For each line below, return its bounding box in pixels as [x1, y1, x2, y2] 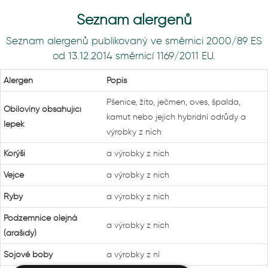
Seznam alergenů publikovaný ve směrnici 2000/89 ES [6, 35, 262, 47]
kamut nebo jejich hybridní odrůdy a [106, 112, 246, 122]
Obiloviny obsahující [4, 104, 81, 114]
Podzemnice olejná [4, 213, 77, 223]
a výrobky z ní [106, 249, 160, 260]
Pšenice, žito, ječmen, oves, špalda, [106, 97, 240, 107]
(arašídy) [4, 228, 36, 238]
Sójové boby [4, 249, 53, 260]
